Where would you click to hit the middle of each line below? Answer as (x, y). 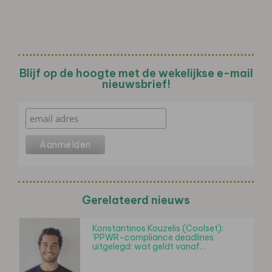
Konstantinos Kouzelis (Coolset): (158, 228)
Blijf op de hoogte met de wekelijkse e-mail (136, 73)
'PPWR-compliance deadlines (153, 237)
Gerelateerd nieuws (136, 200)
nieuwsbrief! (136, 84)
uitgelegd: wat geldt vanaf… (149, 246)
